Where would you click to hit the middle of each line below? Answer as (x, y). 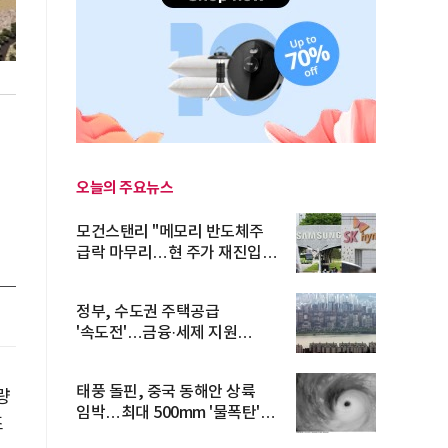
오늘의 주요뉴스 (124, 188)
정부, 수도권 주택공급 (147, 312)
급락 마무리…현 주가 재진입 (169, 253)
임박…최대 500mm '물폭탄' (168, 413)
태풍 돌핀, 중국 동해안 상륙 (165, 392)
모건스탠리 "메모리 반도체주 (170, 232)
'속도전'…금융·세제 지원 (156, 333)
